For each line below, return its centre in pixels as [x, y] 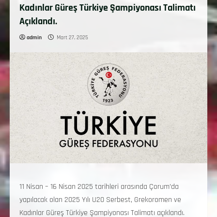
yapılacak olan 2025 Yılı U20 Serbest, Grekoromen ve [100, 200]
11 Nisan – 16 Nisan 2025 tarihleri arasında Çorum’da [99, 187]
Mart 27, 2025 [72, 38]
